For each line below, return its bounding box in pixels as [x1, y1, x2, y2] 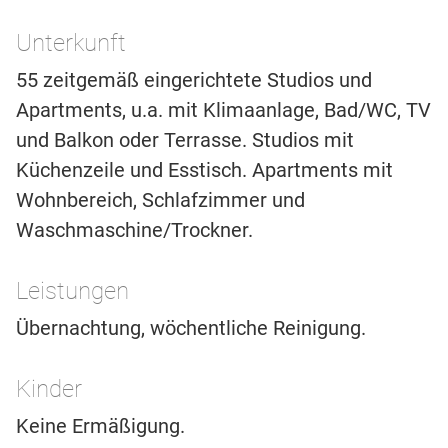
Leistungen [16, 276, 129, 305]
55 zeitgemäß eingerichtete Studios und [16, 67, 372, 92]
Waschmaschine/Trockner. [16, 217, 253, 242]
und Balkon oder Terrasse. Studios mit [16, 127, 354, 152]
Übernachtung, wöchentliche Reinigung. [16, 315, 366, 340]
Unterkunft [16, 28, 126, 57]
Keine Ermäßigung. [16, 413, 185, 438]
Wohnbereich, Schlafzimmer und [16, 187, 305, 212]
